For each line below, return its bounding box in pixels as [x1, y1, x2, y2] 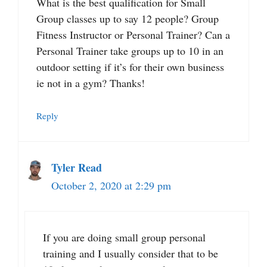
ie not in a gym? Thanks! [36, 75, 145, 90]
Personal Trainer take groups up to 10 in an [36, 43, 223, 58]
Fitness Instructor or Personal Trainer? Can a [36, 27, 230, 42]
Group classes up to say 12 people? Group [36, 11, 219, 26]
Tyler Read [51, 159, 102, 175]
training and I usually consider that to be [43, 246, 218, 260]
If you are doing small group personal [43, 229, 206, 244]
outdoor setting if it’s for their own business [36, 59, 224, 74]
